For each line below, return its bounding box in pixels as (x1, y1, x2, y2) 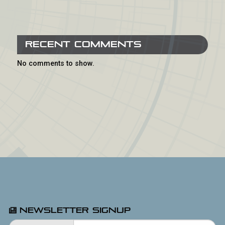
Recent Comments (25, 39, 141, 49)
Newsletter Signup (16, 205, 131, 214)
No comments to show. (17, 59, 94, 68)
